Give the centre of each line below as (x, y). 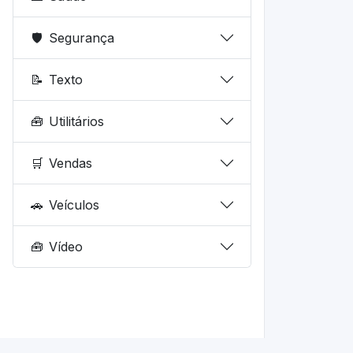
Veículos (74, 204)
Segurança (82, 37)
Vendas (71, 163)
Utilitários (77, 121)
